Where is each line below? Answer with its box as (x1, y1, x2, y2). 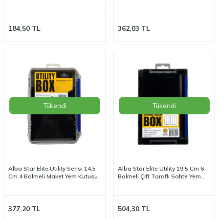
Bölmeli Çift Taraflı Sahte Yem (118, 173, 201, 180)
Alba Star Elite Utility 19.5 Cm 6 (118, 165, 204, 173)
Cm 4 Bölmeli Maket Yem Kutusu (8, 173, 98, 180)
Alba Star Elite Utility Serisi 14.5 (8, 165, 96, 173)
